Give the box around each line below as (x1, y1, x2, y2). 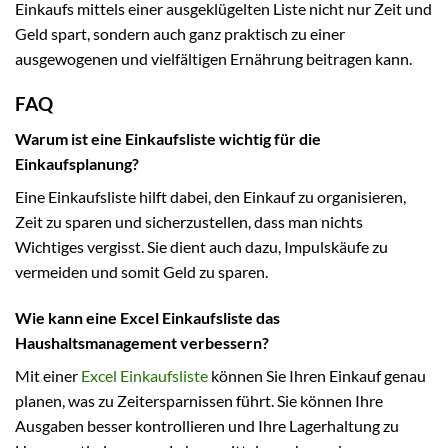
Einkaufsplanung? (15, 153, 139, 173)
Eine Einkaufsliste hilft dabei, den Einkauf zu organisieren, (15, 186, 406, 206)
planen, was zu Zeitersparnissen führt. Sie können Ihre (15, 390, 383, 410)
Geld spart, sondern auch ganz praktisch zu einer (15, 24, 345, 44)
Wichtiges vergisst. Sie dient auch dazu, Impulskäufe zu (15, 236, 388, 256)
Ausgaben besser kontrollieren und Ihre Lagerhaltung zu (15, 415, 399, 435)
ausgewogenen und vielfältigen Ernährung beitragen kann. (15, 49, 412, 69)
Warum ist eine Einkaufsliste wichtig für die (15, 128, 321, 148)
